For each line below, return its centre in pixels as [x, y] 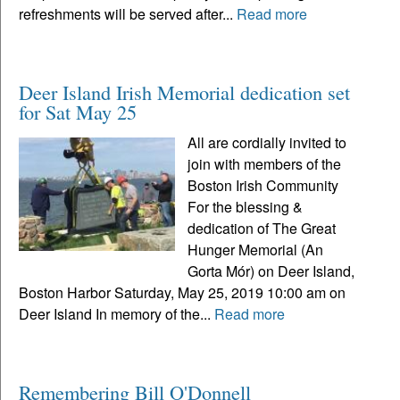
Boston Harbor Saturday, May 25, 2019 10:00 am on [182, 292]
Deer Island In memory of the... [117, 313]
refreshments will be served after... [128, 13]
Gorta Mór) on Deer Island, [271, 271]
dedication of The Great [262, 228]
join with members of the [265, 163]
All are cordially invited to [267, 142]
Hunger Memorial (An [256, 249]
